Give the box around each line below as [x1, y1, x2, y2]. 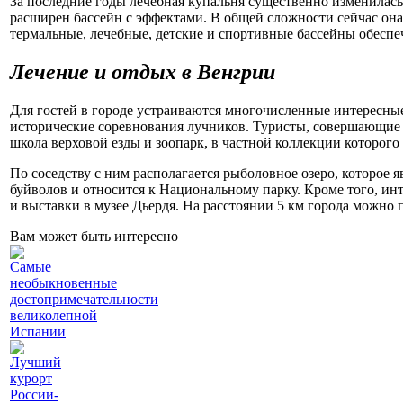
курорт [10, 371, 52, 387]
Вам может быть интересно [10, 228, 178, 245]
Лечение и [10, 60, 112, 85]
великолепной [10, 308, 97, 324]
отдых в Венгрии [112, 60, 275, 85]
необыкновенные [10, 275, 117, 291]
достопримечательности [10, 291, 158, 308]
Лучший [10, 354, 61, 371]
